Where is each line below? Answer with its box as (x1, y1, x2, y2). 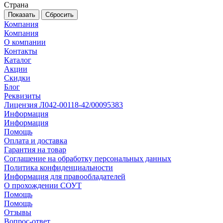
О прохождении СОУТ (4, 181, 82, 190)
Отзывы (4, 208, 31, 217)
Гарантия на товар (4, 145, 66, 154)
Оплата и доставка (4, 136, 67, 145)
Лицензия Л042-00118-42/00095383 (4, 101, 123, 110)
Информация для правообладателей (4, 172, 125, 181)
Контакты (4, 47, 37, 56)
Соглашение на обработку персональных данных (4, 154, 171, 163)
